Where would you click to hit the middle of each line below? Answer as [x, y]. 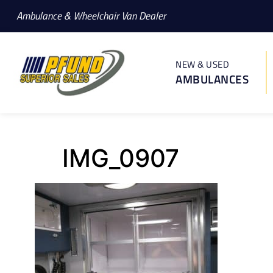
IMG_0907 [121, 158]
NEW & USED [202, 65]
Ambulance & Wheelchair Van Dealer [91, 16]
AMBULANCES [212, 79]
